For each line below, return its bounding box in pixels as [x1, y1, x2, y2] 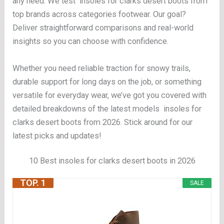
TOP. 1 [20, 177, 46, 188]
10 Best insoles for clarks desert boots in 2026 [28, 155, 195, 165]
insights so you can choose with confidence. [12, 36, 169, 46]
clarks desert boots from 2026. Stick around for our [12, 117, 193, 127]
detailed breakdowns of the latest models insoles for [12, 103, 202, 113]
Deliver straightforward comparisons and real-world [12, 23, 194, 33]
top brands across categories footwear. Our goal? [12, 9, 186, 19]
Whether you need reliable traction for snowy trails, [12, 63, 191, 73]
